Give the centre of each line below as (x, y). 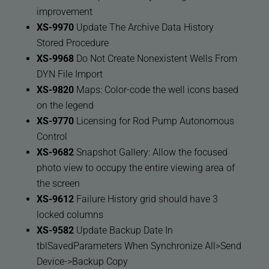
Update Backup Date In (123, 231)
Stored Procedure (72, 43)
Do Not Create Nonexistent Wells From (155, 59)
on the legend (65, 106)
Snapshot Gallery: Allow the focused (150, 153)
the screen (58, 184)
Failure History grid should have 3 (146, 199)
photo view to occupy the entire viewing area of (135, 168)
